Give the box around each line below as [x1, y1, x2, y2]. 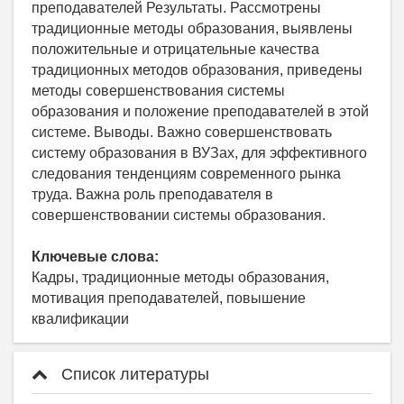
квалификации [32, 311, 129, 327]
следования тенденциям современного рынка [32, 166, 341, 182]
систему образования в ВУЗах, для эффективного [32, 145, 367, 161]
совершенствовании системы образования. [32, 207, 326, 224]
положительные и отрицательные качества [32, 41, 319, 58]
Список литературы [57, 365, 209, 384]
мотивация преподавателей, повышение [32, 290, 306, 307]
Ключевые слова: [32, 249, 159, 265]
